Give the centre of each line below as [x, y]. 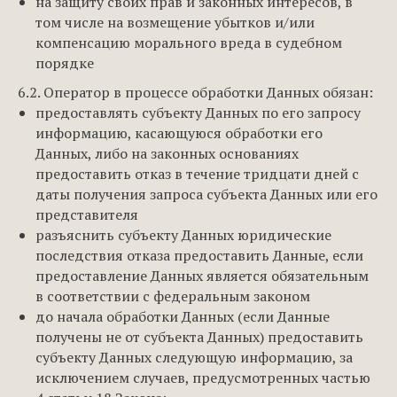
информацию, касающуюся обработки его [179, 133]
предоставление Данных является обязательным [202, 276]
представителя [87, 214]
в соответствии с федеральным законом [173, 296]
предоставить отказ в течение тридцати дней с [197, 174]
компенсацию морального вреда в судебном [189, 43]
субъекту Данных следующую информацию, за [194, 357]
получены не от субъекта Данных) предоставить [199, 337]
